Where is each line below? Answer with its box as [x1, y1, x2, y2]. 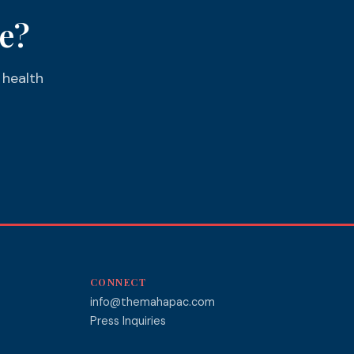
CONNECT [89, 276, 147, 288]
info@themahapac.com [89, 295, 215, 309]
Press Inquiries [89, 314, 166, 328]
